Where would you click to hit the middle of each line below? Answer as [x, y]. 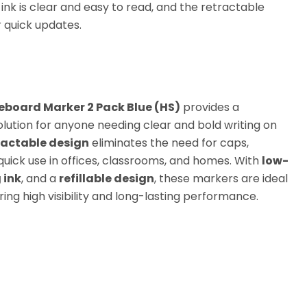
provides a [209, 108]
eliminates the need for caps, [169, 143]
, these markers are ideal [221, 179]
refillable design [106, 179]
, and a [40, 179]
